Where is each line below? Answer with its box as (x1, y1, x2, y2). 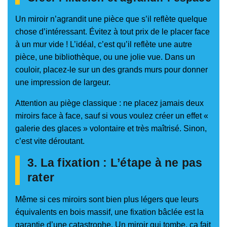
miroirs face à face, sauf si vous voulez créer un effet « (15, 111, 208, 121)
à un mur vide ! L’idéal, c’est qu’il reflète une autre (15, 40, 192, 49)
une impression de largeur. (15, 78, 110, 87)
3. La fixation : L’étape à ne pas (27, 156, 203, 170)
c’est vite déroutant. (15, 137, 85, 146)
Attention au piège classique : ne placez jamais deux (15, 99, 204, 108)
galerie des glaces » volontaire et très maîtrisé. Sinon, (15, 124, 207, 133)
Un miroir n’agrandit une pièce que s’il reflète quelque (15, 15, 207, 24)
